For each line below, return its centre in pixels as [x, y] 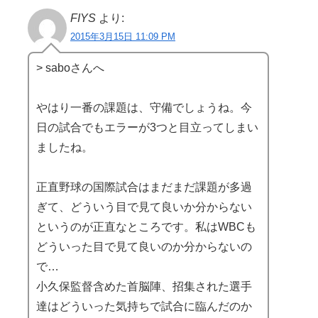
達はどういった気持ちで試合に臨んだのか [144, 306]
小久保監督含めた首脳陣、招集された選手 [144, 286]
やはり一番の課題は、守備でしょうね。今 [144, 107]
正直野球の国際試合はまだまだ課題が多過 [144, 187]
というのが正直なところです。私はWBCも [146, 226]
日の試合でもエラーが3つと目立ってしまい [147, 127]
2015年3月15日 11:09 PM [123, 36]
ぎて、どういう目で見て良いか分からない [144, 207]
